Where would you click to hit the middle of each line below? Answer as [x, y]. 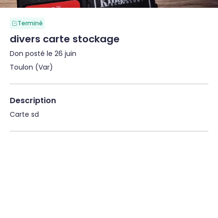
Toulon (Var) [31, 67]
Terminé [30, 23]
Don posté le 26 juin [43, 54]
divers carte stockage [65, 39]
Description [33, 100]
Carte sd [24, 114]
